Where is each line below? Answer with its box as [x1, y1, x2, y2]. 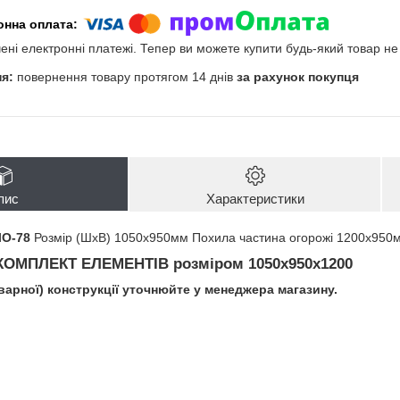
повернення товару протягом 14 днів [17, 69, 237, 84]
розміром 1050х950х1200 [169, 254, 353, 272]
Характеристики [205, 191, 304, 207]
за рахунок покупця [237, 69, 359, 84]
